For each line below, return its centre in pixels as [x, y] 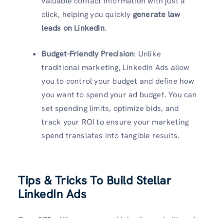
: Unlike [147, 54]
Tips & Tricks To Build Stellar [95, 180]
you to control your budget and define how [118, 81]
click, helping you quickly [87, 14]
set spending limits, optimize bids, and [110, 108]
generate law [156, 14]
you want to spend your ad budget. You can [119, 94]
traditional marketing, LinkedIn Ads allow [116, 67]
